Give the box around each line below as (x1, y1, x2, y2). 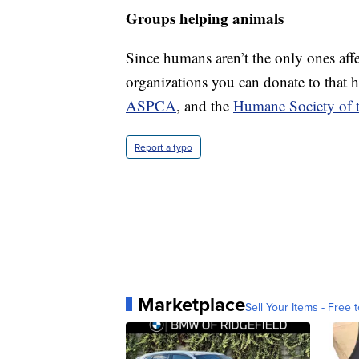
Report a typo (135, 139, 192, 154)
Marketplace (138, 289, 245, 318)
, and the (176, 95, 233, 115)
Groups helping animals (126, 6, 284, 29)
